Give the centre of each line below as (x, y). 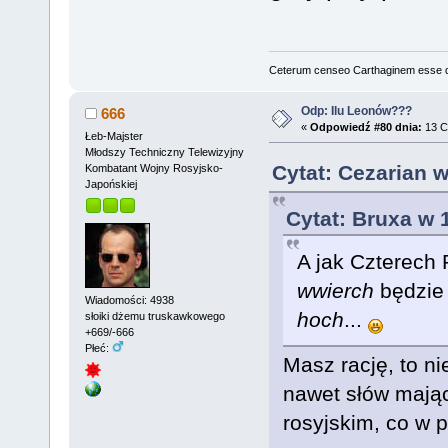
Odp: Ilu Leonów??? (356, 110)
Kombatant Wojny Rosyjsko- (153, 167)
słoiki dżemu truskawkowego (154, 316)
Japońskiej (110, 183)
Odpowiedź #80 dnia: (365, 126)
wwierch (335, 290)
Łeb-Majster (113, 135)
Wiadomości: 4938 (129, 300)
